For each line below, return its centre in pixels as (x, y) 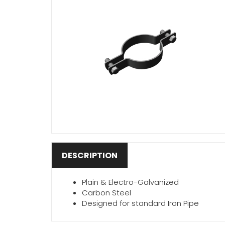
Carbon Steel (106, 193)
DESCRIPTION (90, 155)
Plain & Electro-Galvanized (130, 182)
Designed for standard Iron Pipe (140, 203)
